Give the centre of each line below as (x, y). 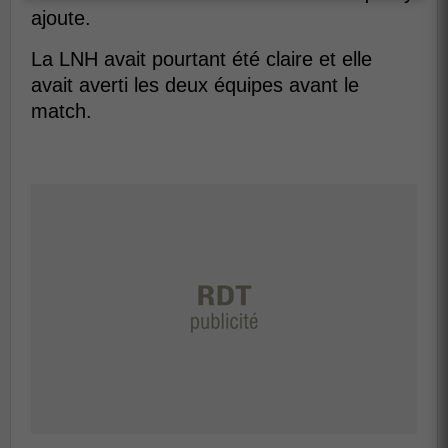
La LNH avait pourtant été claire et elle (201, 58)
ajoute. (61, 17)
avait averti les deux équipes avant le (195, 84)
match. (61, 110)
